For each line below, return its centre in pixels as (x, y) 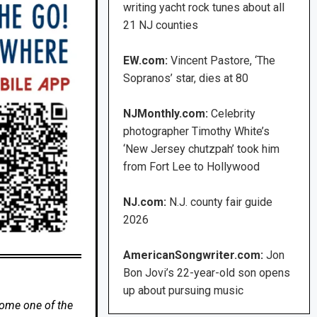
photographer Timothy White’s (197, 132)
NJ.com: (145, 202)
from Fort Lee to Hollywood (192, 167)
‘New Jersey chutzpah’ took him (202, 149)
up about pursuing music (184, 291)
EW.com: (147, 61)
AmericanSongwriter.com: (194, 255)
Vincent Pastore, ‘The (223, 61)
